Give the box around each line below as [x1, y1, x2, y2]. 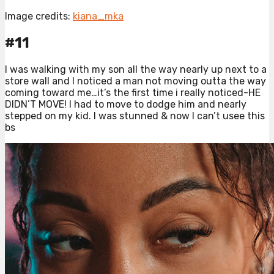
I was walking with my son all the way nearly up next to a [5, 63, 267, 75]
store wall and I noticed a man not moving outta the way [5, 75, 266, 87]
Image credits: [5, 10, 73, 22]
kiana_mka [73, 10, 124, 22]
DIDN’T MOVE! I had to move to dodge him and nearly [5, 98, 246, 110]
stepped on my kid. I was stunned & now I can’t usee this [5, 109, 265, 122]
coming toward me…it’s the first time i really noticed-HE [5, 86, 261, 98]
